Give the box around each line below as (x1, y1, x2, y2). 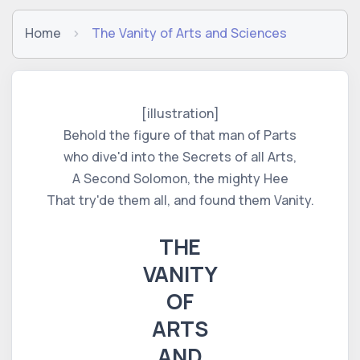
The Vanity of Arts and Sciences (92, 23, 287, 42)
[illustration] (141, 104, 219, 122)
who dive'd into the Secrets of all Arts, (63, 147, 297, 166)
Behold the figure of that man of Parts (63, 125, 297, 144)
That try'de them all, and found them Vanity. (46, 190, 314, 209)
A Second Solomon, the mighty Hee (72, 169, 288, 187)
